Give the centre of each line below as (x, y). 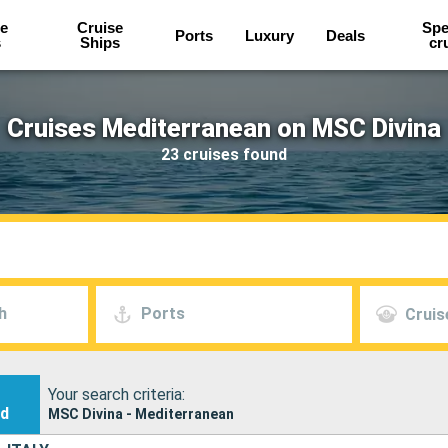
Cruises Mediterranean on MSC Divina (224, 128)
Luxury (269, 35)
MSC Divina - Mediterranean (141, 413)
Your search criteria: (117, 394)
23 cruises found (224, 154)
